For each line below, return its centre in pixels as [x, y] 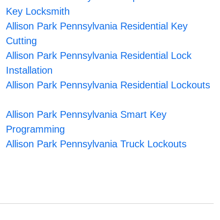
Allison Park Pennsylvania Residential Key [96, 26]
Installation [29, 70]
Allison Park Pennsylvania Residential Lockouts [108, 85]
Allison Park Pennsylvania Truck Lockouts [96, 144]
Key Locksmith [38, 12]
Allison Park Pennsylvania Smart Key [86, 115]
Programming [35, 129]
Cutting [21, 41]
